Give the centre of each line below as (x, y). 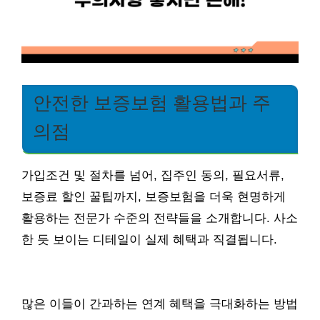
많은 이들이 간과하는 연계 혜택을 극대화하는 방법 (160, 304)
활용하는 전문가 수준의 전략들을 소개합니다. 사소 (160, 218)
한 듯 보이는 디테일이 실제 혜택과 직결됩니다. (149, 239)
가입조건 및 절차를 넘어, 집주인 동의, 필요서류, (153, 175)
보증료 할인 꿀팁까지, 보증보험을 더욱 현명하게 (154, 196)
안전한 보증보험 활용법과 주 (152, 102)
